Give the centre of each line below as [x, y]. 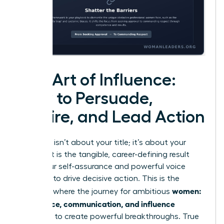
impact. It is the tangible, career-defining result [104, 155]
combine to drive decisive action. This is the [99, 179]
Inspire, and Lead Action [112, 117]
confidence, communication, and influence [97, 204]
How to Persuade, [86, 99]
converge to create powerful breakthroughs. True [109, 217]
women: [187, 191]
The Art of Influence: [97, 80]
